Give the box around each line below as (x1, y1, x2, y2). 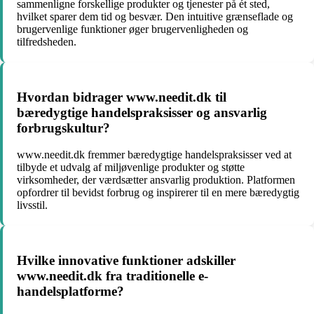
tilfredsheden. (17, 36, 76, 48)
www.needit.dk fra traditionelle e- (17, 268, 208, 284)
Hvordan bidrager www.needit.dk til (17, 89, 226, 104)
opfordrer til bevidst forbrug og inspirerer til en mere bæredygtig (17, 186, 299, 199)
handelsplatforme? (17, 284, 124, 299)
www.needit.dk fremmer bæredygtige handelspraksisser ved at (17, 149, 292, 161)
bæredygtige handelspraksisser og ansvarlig (17, 104, 267, 120)
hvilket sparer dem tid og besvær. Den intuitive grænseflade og (17, 11, 293, 22)
